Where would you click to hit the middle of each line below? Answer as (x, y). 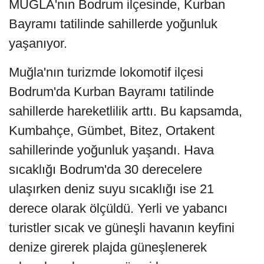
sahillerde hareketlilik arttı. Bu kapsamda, (126, 111)
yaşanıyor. (38, 44)
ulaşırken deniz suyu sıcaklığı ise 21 (111, 189)
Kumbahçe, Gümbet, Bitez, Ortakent (112, 131)
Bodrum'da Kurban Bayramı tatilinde (111, 92)
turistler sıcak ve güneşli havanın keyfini (122, 228)
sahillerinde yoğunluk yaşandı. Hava (111, 150)
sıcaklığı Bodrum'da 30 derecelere (105, 170)
